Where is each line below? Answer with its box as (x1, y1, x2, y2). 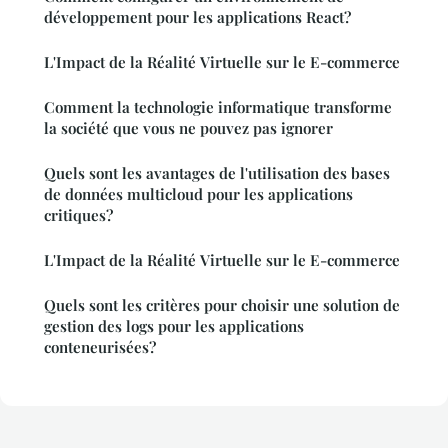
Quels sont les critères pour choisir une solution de (44, 295, 400, 316)
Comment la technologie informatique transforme (44, 97, 392, 118)
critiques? (44, 205, 113, 226)
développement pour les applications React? (44, 7, 351, 28)
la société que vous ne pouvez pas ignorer (44, 118, 333, 139)
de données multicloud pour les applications (44, 184, 353, 205)
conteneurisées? (44, 337, 156, 358)
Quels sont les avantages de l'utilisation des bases (44, 163, 390, 184)
